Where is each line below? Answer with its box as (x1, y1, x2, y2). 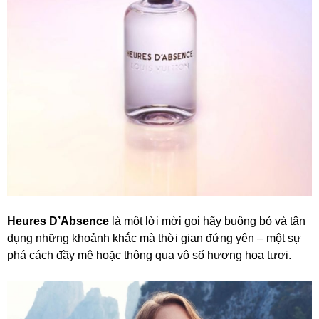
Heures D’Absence (7, 214, 109, 227)
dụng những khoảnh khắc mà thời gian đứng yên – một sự (7, 231, 301, 244)
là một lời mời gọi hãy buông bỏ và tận (109, 214, 305, 227)
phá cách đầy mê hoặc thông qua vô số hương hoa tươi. (7, 249, 291, 261)
